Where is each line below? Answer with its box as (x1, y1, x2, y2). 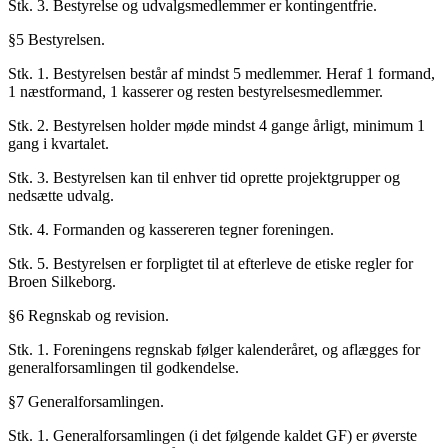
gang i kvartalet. (8, 134, 109, 152)
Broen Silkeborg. (8, 272, 116, 290)
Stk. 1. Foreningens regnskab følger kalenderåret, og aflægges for (8, 340, 420, 358)
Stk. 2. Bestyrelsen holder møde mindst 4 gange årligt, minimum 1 (8, 116, 425, 134)
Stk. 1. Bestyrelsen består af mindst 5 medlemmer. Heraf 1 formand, (8, 64, 435, 82)
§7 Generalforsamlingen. (8, 392, 164, 410)
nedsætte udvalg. (8, 186, 114, 204)
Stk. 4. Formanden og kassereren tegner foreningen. (8, 220, 334, 238)
